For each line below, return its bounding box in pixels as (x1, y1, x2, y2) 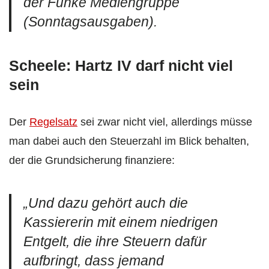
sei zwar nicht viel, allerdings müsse (77, 115, 252, 128)
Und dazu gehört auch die (28, 195, 188, 211)
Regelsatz (29, 115, 77, 128)
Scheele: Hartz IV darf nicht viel (9, 56, 233, 74)
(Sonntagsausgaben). (23, 14, 157, 29)
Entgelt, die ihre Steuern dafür (23, 234, 207, 249)
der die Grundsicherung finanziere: (9, 154, 175, 166)
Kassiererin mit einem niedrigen (23, 214, 218, 230)
